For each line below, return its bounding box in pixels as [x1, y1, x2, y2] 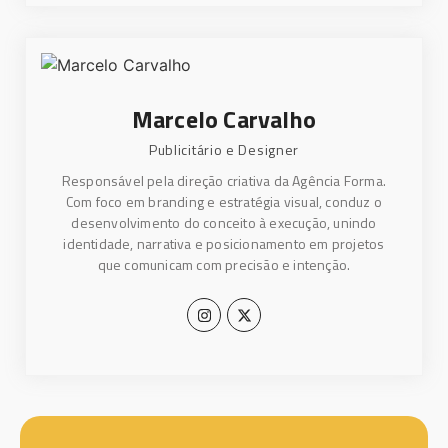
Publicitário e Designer [148, 139, 300, 161]
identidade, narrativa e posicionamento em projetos [63, 233, 385, 255]
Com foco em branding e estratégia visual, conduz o [65, 191, 382, 213]
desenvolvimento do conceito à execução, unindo [71, 212, 377, 234]
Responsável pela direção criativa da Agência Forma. [61, 170, 387, 192]
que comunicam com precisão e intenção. [97, 254, 351, 276]
